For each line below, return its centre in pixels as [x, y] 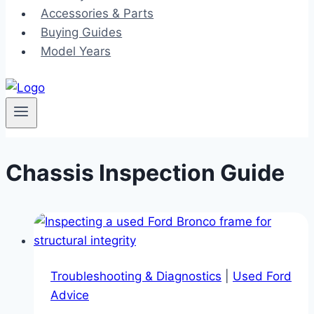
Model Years [76, 51]
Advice [70, 295]
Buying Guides [82, 32]
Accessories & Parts [97, 13]
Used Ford [262, 276]
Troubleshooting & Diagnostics [136, 276]
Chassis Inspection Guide [145, 172]
